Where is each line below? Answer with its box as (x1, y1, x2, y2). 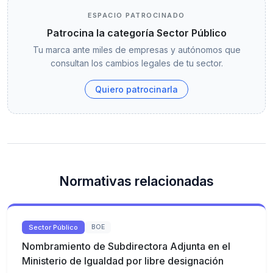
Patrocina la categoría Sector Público (46, 26, 227, 39)
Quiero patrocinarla (95, 83, 178, 94)
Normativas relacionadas (59, 172, 214, 189)
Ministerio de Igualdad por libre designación (22, 255, 224, 268)
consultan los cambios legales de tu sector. (50, 57, 223, 68)
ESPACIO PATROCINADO (88, 10, 185, 19)
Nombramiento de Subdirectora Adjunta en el (22, 240, 230, 253)
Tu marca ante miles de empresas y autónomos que (32, 44, 241, 55)
